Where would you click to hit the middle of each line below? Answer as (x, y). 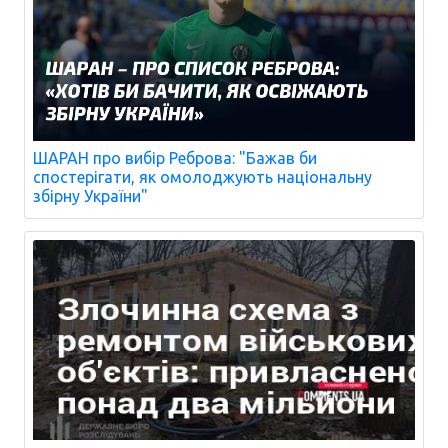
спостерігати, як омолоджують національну (202, 177)
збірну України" (90, 196)
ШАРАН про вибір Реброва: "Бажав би (175, 158)
